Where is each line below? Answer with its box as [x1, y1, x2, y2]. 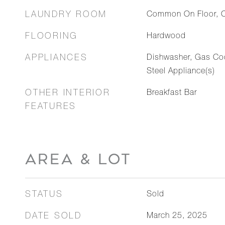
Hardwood [146, 33, 186, 41]
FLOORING [25, 33, 78, 41]
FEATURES [25, 103, 76, 111]
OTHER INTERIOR [25, 89, 110, 98]
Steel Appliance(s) [146, 68, 215, 76]
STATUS [25, 191, 63, 199]
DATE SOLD [25, 212, 82, 221]
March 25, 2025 [146, 212, 207, 220]
